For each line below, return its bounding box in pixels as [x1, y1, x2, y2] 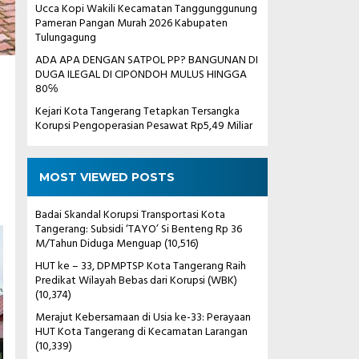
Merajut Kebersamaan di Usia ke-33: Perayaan [34, 308, 251, 327]
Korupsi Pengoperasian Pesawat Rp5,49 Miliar [34, 116, 252, 135]
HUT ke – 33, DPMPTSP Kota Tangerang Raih [34, 256, 246, 276]
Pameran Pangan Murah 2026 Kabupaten [34, 14, 228, 33]
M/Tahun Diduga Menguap [34, 234, 162, 253]
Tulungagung [34, 28, 96, 47]
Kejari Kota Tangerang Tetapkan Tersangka [34, 102, 240, 121]
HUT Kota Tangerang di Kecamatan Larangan [34, 322, 248, 341]
